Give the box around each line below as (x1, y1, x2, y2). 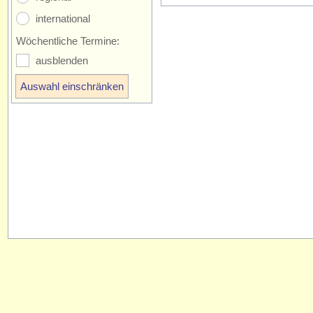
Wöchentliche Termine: (16, 35, 119, 47)
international (36, 13, 90, 24)
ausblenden (36, 54, 88, 66)
